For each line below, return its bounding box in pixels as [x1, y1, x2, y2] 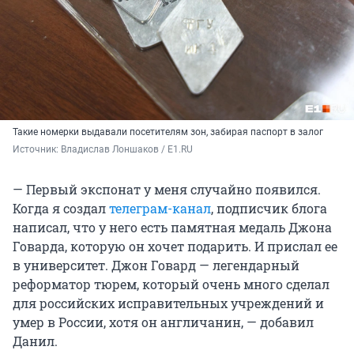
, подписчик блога [211, 199, 327, 217]
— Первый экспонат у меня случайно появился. [13, 180, 321, 198]
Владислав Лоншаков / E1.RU [61, 143, 193, 155]
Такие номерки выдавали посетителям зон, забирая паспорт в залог [13, 126, 323, 137]
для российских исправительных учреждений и [13, 294, 324, 311]
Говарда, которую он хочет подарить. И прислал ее [13, 237, 337, 254]
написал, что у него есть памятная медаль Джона [13, 218, 332, 235]
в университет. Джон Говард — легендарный [13, 256, 299, 273]
